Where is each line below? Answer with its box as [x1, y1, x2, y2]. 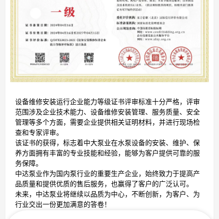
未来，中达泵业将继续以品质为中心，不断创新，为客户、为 [15, 188, 200, 199]
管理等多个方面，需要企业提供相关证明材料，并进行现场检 [15, 116, 200, 127]
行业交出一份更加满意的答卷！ [15, 198, 111, 209]
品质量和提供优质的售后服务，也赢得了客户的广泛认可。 [15, 178, 193, 189]
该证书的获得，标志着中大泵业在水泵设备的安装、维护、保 [15, 137, 200, 148]
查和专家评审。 [15, 127, 63, 137]
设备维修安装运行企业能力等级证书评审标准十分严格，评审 [15, 96, 200, 107]
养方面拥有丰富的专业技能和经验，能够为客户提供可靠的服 [15, 147, 200, 158]
